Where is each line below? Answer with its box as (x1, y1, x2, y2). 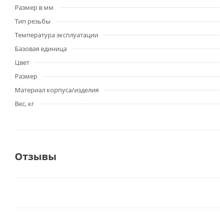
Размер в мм (15, 3, 54, 12)
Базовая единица (15, 44, 67, 53)
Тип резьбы (15, 17, 51, 26)
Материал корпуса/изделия (15, 85, 99, 94)
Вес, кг (15, 99, 34, 108)
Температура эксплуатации (15, 30, 98, 39)
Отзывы (15, 150, 56, 163)
